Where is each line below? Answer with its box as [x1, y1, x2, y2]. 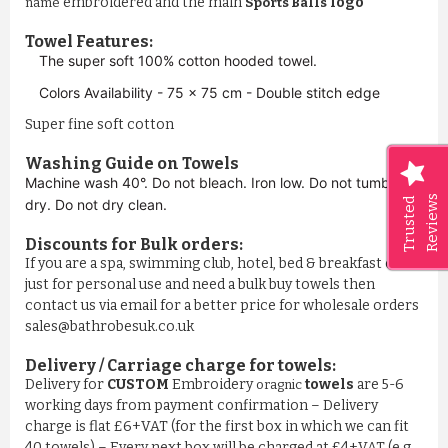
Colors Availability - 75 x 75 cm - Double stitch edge [39, 84, 380, 102]
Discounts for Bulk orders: [25, 235, 243, 255]
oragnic [256, 377, 305, 393]
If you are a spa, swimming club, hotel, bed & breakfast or [25, 255, 401, 273]
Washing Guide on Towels [25, 154, 239, 174]
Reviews [423, 193, 441, 252]
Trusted [400, 195, 418, 252]
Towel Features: [25, 32, 153, 52]
